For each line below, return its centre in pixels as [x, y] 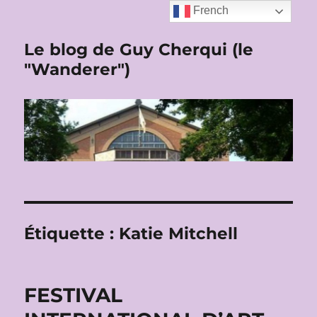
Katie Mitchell [179, 234]
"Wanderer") [77, 69]
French [210, 11]
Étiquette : [72, 234]
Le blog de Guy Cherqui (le [139, 50]
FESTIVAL [74, 295]
